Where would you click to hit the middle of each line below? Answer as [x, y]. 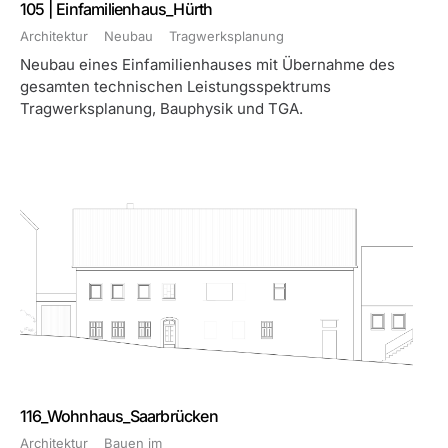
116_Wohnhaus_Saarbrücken [119, 416]
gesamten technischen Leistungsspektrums [175, 86]
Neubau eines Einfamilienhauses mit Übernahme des [207, 64]
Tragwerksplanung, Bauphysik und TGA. [161, 108]
